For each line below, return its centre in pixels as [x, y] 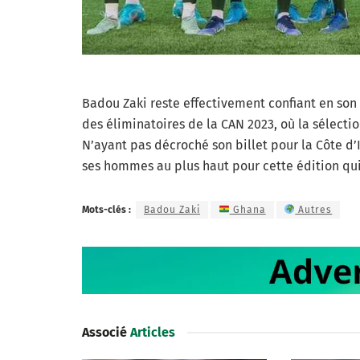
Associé [104, 332]
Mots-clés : [106, 209]
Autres [314, 209]
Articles [151, 332]
